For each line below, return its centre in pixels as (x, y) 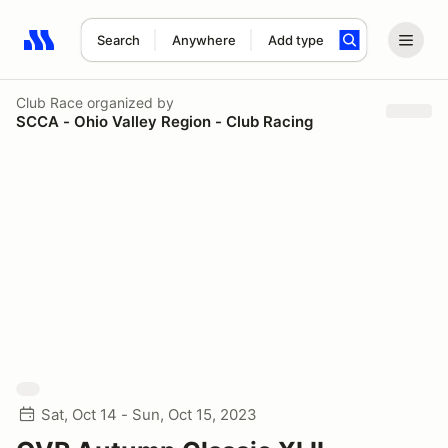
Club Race (49, 102)
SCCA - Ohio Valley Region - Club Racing (164, 121)
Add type (295, 40)
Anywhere (203, 40)
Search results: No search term (139, 51)
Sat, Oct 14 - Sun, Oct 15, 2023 (149, 414)
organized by (128, 102)
